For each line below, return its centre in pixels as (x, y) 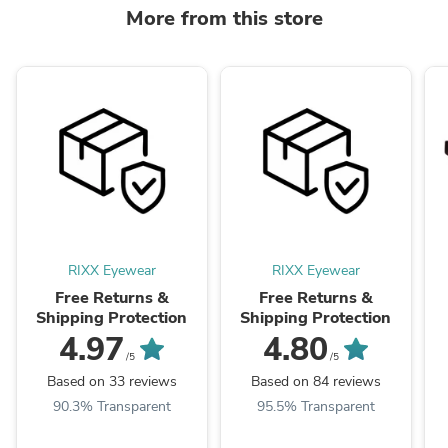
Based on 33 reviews (111, 382)
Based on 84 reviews (315, 382)
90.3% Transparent (111, 407)
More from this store (224, 18)
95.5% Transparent (315, 407)
